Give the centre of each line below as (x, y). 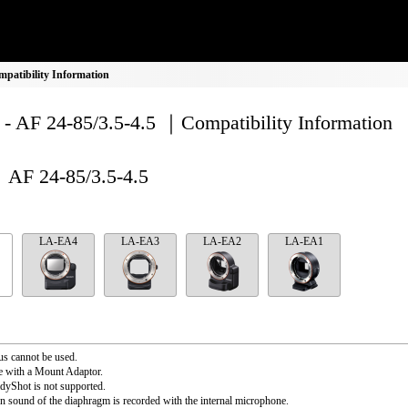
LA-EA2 (222, 241)
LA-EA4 (58, 241)
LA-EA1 (304, 241)
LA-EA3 (140, 241)
